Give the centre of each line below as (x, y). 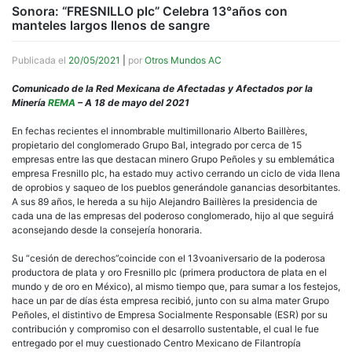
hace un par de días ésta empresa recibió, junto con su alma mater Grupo (170, 301)
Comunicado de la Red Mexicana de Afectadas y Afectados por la (162, 89)
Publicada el (40, 60)
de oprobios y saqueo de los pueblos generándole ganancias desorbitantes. (176, 188)
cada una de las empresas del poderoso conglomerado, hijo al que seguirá (173, 216)
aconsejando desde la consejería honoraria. (107, 230)
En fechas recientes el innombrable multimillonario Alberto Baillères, (159, 131)
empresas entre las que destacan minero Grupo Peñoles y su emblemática (173, 159)
